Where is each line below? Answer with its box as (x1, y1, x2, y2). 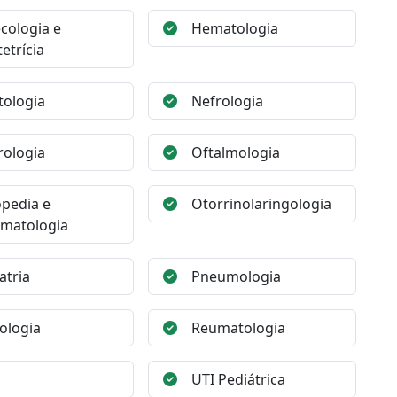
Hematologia (191, 19, 279, 38)
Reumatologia (191, 318, 286, 338)
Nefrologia (191, 91, 264, 111)
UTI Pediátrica (191, 370, 286, 389)
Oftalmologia (191, 143, 281, 162)
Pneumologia (191, 267, 282, 286)
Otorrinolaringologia (191, 194, 332, 214)
